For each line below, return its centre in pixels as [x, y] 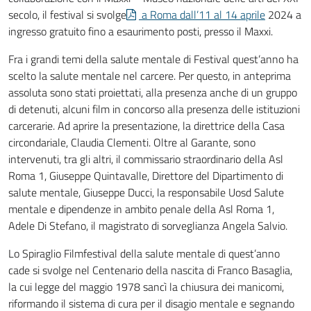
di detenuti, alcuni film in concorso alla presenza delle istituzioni [154, 109]
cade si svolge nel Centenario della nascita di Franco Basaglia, [150, 270]
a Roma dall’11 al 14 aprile [202, 15]
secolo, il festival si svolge [67, 15]
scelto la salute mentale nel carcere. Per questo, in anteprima [150, 76]
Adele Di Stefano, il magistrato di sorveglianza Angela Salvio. [148, 226]
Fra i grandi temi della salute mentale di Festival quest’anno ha [153, 59]
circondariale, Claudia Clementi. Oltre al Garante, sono [132, 142]
